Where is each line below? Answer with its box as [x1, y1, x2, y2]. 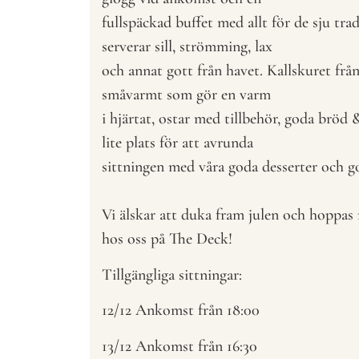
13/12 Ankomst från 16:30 [102, 336, 257, 356]
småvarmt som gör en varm [102, 85, 271, 105]
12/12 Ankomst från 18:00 [102, 301, 260, 321]
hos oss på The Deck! [102, 229, 232, 249]
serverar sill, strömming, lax [102, 37, 272, 57]
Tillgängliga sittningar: [102, 264, 246, 284]
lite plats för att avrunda [102, 133, 253, 153]
